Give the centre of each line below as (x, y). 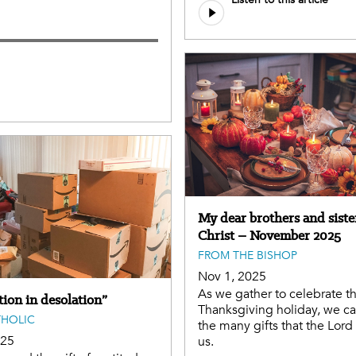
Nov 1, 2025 (232, 276)
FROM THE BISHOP (248, 255)
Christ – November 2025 (269, 235)
